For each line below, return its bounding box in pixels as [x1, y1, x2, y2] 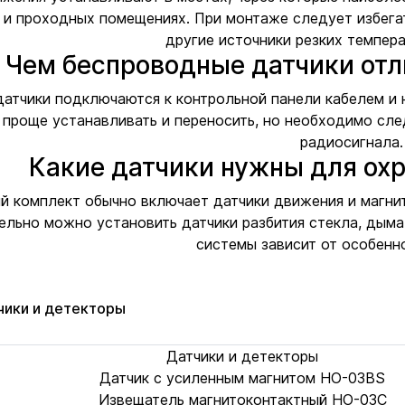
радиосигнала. [300, 133, 403, 151]
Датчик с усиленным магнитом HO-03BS [99, 369, 385, 387]
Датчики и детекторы [166, 347, 318, 365]
